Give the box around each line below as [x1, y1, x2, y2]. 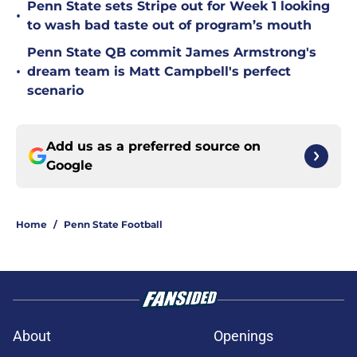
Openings [214, 328, 273, 345]
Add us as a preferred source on [46, 139, 261, 155]
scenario [27, 83, 84, 99]
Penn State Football [64, 218, 163, 231]
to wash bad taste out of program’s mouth [27, 18, 312, 33]
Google [46, 158, 92, 174]
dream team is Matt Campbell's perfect [27, 64, 291, 80]
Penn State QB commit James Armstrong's [27, 45, 316, 61]
